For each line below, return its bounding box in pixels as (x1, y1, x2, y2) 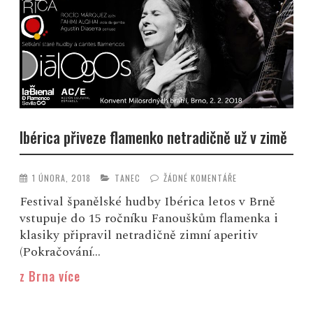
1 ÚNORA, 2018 (32, 172, 92, 184)
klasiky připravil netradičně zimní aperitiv (20, 226, 259, 245)
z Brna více (20, 267, 81, 286)
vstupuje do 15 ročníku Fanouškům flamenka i (20, 209, 279, 228)
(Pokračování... (20, 242, 101, 262)
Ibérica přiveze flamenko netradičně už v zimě (20, 125, 288, 148)
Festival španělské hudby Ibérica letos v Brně (20, 192, 276, 212)
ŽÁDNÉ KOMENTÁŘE (163, 172, 238, 184)
